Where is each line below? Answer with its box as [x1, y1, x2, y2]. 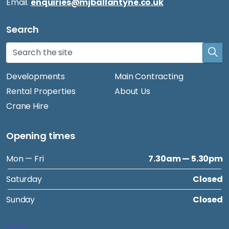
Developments [6, 70, 65, 82]
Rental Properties [6, 85, 76, 97]
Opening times [6, 129, 76, 142]
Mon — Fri [6, 152, 44, 165]
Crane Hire [6, 100, 49, 112]
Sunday [6, 193, 35, 205]
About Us [114, 85, 150, 97]
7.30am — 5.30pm [148, 152, 223, 165]
